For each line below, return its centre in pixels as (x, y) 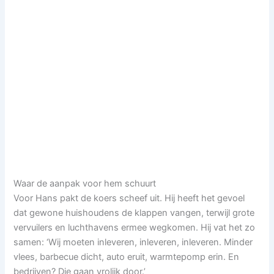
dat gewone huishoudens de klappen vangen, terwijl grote (134, 213)
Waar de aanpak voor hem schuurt (85, 183)
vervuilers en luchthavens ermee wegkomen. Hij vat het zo (135, 227)
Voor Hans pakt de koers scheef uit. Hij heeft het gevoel (129, 198)
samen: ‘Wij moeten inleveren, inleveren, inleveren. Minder (133, 242)
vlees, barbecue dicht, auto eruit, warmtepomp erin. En (127, 257)
